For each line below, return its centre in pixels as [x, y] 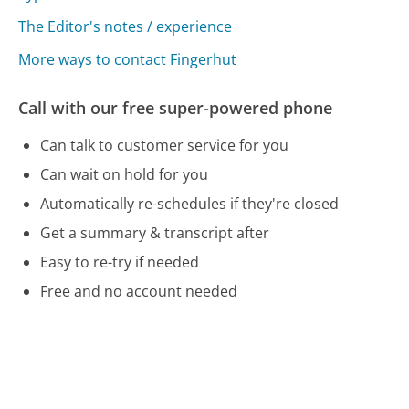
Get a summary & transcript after [155, 233]
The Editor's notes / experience [126, 27]
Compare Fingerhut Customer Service [166, 375]
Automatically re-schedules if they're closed [190, 204]
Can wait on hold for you [125, 175]
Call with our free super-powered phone [176, 108]
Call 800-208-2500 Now [118, 331]
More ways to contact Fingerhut [128, 60]
